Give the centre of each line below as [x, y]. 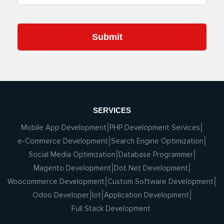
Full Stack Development [111, 208]
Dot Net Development [151, 168]
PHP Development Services [155, 127]
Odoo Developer [60, 195]
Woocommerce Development [56, 181]
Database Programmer [155, 154]
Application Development [146, 195]
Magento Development [72, 168]
